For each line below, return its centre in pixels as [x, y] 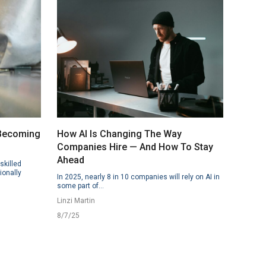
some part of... [80, 186]
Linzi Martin [76, 201]
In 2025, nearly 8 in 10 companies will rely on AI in [138, 177]
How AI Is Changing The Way [119, 134]
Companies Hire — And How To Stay [135, 147]
